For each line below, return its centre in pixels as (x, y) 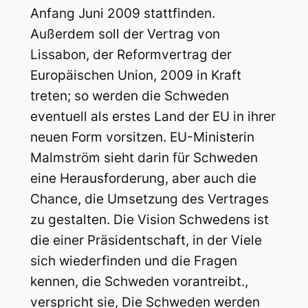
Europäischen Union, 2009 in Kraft (135, 76)
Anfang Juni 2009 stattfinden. (122, 14)
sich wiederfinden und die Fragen (133, 261)
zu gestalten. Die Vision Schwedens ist (149, 220)
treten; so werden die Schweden (129, 96)
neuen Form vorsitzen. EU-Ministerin (142, 137)
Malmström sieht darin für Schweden (144, 158)
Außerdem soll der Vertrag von (125, 34)
